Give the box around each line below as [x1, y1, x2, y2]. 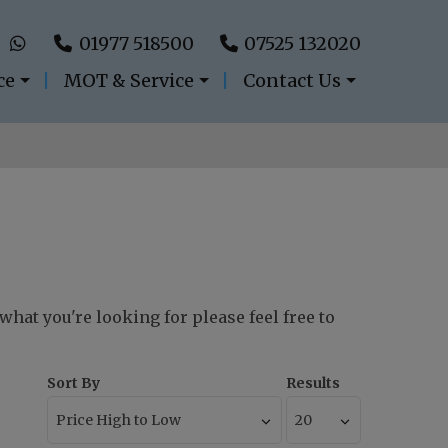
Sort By [47, 374, 100, 393]
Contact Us [243, 69, 341, 93]
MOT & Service [64, 69, 194, 93]
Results [286, 374, 340, 393]
